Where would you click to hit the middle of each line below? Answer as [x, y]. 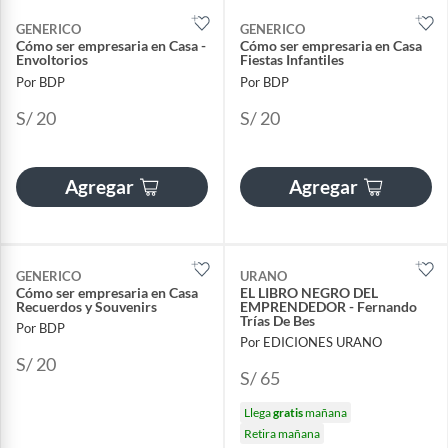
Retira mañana [282, 433]
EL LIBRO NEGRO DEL [309, 292]
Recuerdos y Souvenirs [86, 306]
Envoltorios [52, 60]
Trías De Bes [277, 320]
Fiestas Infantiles [292, 60]
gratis [288, 412]
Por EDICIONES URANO [311, 341]
